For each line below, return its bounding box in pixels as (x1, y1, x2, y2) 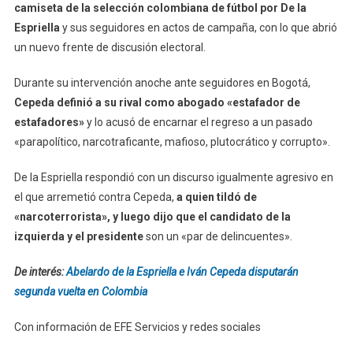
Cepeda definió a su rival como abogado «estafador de (13, 95, 300, 109)
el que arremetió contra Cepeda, (13, 190, 176, 203)
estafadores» (13, 115, 84, 128)
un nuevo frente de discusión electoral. (13, 40, 206, 54)
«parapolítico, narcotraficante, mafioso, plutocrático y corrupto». (13, 135, 330, 148)
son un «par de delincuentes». (143, 229, 292, 243)
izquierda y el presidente (13, 229, 143, 243)
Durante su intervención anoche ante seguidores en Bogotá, (13, 76, 310, 89)
